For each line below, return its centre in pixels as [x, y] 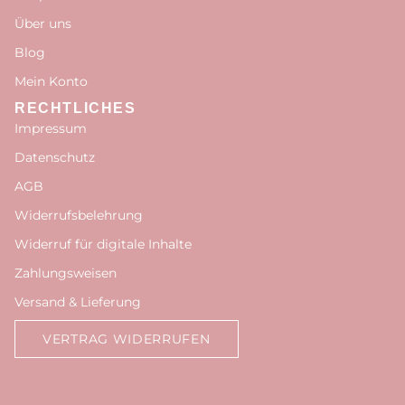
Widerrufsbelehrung [79, 215]
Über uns [43, 24]
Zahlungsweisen [66, 273]
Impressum [51, 128]
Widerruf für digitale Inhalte [103, 244]
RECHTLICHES [75, 108]
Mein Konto [51, 81]
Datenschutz [55, 157]
